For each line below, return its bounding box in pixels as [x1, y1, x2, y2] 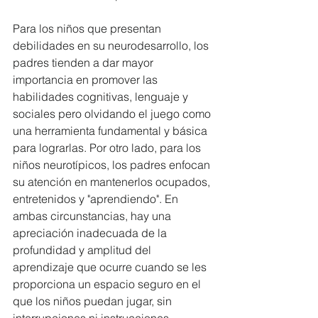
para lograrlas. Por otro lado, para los [13, 140, 204, 155]
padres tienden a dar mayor [13, 55, 156, 70]
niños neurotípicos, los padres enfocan [13, 157, 213, 172]
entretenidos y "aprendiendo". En [13, 191, 181, 206]
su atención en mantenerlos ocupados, [13, 174, 213, 189]
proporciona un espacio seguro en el [13, 276, 204, 291]
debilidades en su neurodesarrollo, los [13, 38, 212, 53]
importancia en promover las [13, 72, 160, 87]
